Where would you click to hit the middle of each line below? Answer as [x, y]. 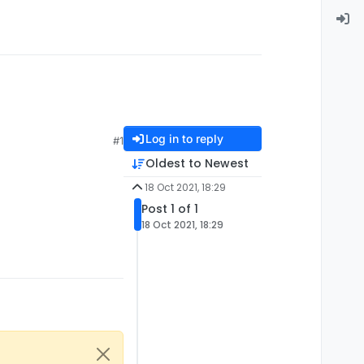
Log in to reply [184, 139]
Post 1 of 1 [170, 209]
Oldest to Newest [197, 164]
